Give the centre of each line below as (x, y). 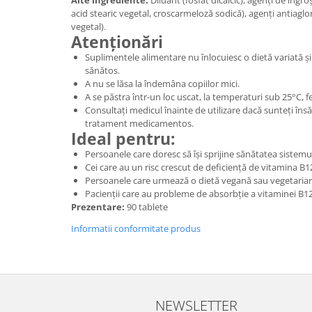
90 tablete (146, 207)
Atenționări (117, 42)
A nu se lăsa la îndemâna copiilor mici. (162, 84)
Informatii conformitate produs (136, 228)
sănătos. (102, 70)
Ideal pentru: (123, 139)
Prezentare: (98, 207)
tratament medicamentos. (139, 123)
